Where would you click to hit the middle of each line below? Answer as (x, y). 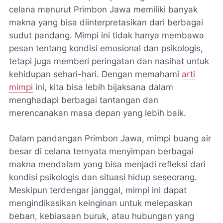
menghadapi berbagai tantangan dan (84, 100)
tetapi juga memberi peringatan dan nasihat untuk (109, 61)
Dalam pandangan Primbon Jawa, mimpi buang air (110, 138)
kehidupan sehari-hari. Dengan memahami (95, 74)
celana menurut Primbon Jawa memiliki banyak (103, 9)
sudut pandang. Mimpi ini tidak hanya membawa (107, 35)
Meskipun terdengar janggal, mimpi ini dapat (98, 190)
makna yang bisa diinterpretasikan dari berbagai (106, 22)
